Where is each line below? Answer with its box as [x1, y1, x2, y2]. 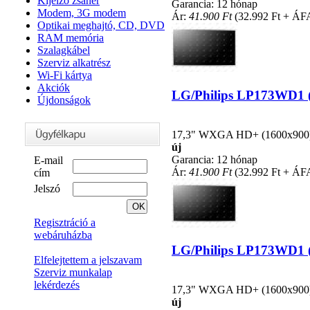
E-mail [34, 154, 63, 166]
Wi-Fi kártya [37, 69, 92, 81]
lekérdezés [34, 279, 80, 291]
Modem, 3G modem [37, 7, 126, 19]
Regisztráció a [34, 217, 95, 228]
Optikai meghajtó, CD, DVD [37, 19, 165, 31]
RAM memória [37, 32, 104, 44]
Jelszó [34, 183, 60, 194]
